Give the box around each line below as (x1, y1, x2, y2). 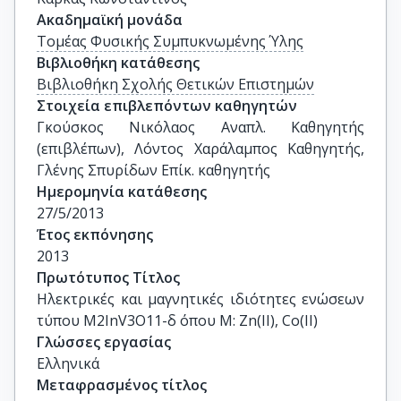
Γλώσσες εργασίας (37, 332, 171, 352)
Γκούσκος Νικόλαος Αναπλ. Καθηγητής (37, 117, 364, 137)
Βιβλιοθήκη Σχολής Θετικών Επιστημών (37, 74, 314, 94)
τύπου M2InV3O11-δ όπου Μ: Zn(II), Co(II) (37, 311, 318, 330)
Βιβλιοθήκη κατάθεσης (37, 53, 200, 73)
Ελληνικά (37, 354, 99, 373)
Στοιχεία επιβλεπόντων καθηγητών (37, 96, 297, 115)
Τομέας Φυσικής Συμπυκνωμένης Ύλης (37, 31, 303, 51)
